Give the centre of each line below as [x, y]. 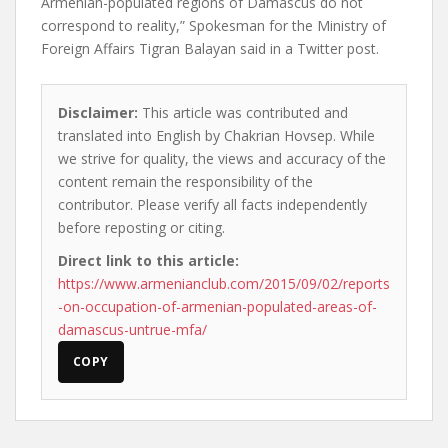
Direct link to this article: [148, 260]
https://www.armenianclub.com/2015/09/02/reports [224, 283]
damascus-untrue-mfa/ [132, 329]
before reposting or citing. [141, 227]
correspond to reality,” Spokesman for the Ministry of [213, 25]
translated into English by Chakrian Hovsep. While [216, 135]
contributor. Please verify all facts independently [212, 204]
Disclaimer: [98, 112]
